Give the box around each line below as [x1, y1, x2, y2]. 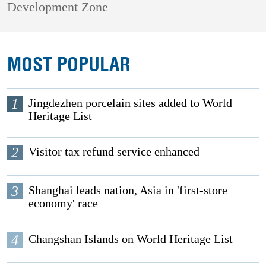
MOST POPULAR [7, 52, 131, 78]
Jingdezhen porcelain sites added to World [28, 96, 233, 110]
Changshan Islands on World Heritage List [28, 232, 233, 245]
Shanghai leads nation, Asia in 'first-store [28, 183, 228, 197]
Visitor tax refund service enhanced [28, 145, 200, 159]
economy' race [28, 196, 99, 210]
